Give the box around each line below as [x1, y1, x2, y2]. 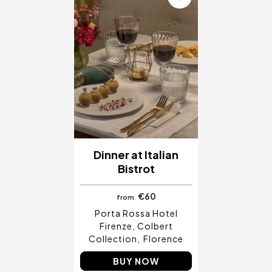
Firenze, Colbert [99, 220, 173, 231]
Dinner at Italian [93, 147, 178, 161]
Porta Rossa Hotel [94, 207, 178, 219]
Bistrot [117, 161, 155, 175]
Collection [89, 233, 137, 244]
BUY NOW [113, 255, 159, 267]
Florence [143, 233, 183, 244]
